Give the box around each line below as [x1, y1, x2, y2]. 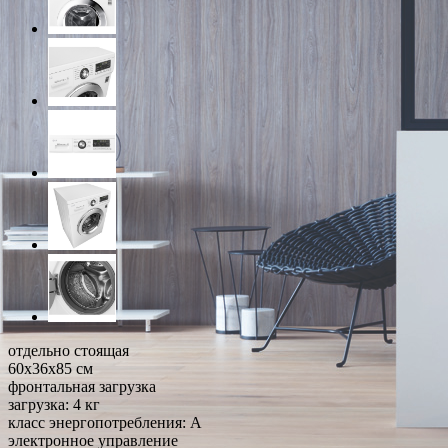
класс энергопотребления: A [8, 413, 202, 431]
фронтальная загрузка [8, 377, 156, 395]
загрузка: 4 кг [8, 395, 100, 413]
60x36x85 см [8, 359, 93, 377]
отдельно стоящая [8, 341, 129, 359]
